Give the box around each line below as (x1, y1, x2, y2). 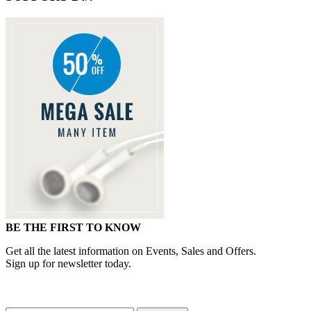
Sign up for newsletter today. (6, 257, 131, 269)
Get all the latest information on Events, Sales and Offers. (6, 244, 256, 257)
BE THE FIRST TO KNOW (6, 221, 141, 233)
